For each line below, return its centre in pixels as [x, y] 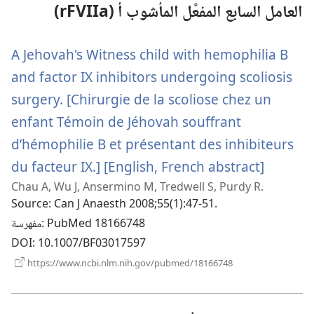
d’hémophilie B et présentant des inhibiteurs [152, 144]
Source [30, 205]
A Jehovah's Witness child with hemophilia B [150, 54]
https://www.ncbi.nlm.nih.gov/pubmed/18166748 [129, 262]
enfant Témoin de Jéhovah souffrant [126, 121]
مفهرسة [26, 224]
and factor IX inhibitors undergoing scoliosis [152, 76]
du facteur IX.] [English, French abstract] [138, 166]
